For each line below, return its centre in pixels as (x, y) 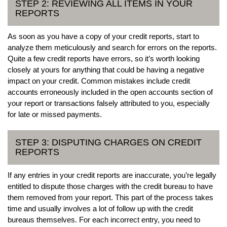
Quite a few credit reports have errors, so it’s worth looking (104, 58)
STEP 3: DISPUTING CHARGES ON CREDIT (108, 142)
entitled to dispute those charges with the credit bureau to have (110, 186)
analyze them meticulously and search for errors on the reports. (112, 47)
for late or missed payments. (55, 114)
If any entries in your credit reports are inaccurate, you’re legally (112, 175)
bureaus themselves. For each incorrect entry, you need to (104, 219)
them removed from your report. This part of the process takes (110, 197)
